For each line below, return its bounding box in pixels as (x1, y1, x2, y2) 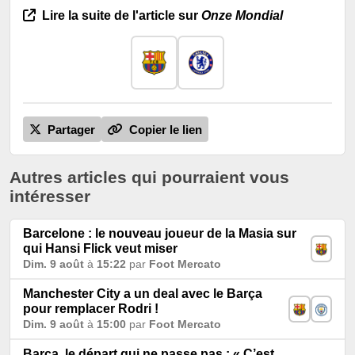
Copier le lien (126, 123, 202, 137)
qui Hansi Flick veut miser (23, 241, 177, 255)
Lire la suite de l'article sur (39, 8, 201, 22)
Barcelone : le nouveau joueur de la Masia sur (23, 226, 296, 240)
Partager (44, 123, 95, 137)
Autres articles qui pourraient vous (10, 167, 289, 186)
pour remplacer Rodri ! (23, 301, 158, 315)
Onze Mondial (201, 8, 283, 22)
